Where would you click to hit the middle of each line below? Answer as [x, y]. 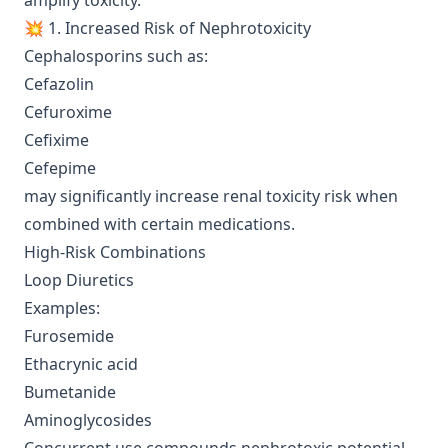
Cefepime [60, 168]
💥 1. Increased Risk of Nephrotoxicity [167, 28]
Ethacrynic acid [81, 364]
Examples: [62, 308]
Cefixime [56, 140]
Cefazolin [59, 84]
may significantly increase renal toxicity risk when [211, 196]
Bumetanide [70, 392]
